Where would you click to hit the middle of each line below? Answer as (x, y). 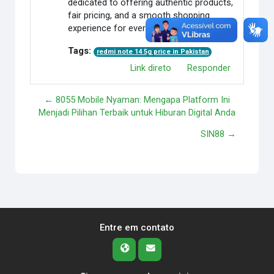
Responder (209, 68)
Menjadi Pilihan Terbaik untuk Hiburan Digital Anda (137, 113)
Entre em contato (137, 227)
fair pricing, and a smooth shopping (139, 16)
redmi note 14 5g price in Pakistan (153, 52)
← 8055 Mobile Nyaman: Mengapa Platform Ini (137, 100)
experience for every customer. (131, 28)
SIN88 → (218, 134)
